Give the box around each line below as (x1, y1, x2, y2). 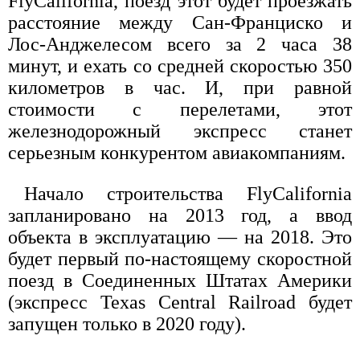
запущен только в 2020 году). (8, 313, 246, 335)
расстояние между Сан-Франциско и (8, 12, 352, 34)
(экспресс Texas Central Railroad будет (8, 292, 352, 313)
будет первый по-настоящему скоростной (8, 248, 352, 270)
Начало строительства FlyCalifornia (24, 183, 352, 205)
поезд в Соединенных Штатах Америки (8, 270, 352, 292)
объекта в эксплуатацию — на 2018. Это (8, 227, 352, 248)
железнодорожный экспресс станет (8, 121, 352, 142)
